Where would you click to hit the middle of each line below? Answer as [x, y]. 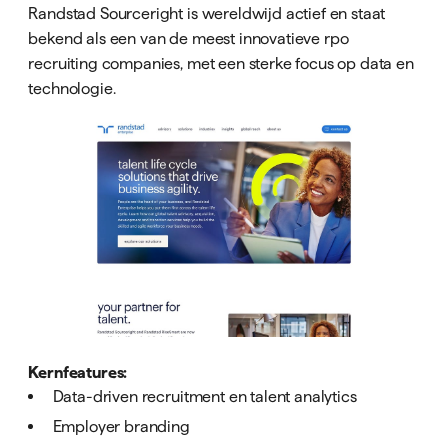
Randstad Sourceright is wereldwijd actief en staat [207, 12]
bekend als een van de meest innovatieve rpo [188, 37]
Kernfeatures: [78, 372]
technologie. [72, 87]
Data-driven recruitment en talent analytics [204, 396]
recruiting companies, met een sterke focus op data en [221, 62]
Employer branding [121, 426]
